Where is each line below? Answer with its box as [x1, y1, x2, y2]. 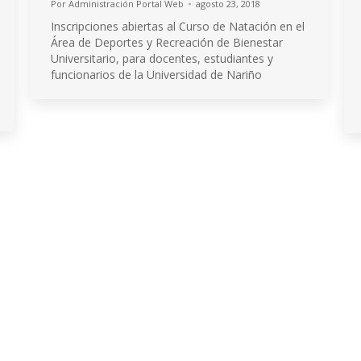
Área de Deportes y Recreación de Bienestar [51, 35, 283, 50]
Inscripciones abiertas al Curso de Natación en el [51, 19, 305, 34]
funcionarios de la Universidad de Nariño [51, 67, 262, 82]
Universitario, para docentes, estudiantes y [51, 51, 273, 66]
